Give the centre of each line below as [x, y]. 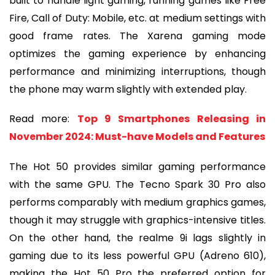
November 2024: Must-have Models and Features [137, 137]
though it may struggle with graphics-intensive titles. [137, 220]
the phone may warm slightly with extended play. [128, 89]
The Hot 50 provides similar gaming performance [137, 166]
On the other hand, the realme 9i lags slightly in [137, 238]
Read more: [43, 119]
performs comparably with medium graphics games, [137, 202]
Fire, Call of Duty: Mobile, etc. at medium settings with [137, 18]
